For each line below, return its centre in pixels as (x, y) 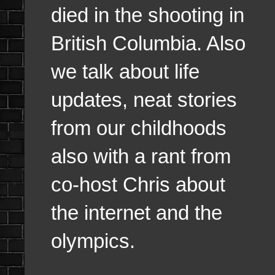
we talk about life (125, 71)
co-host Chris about (138, 184)
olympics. (93, 241)
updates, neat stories (144, 99)
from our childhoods (139, 128)
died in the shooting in (148, 15)
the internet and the (137, 212)
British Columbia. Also (148, 43)
